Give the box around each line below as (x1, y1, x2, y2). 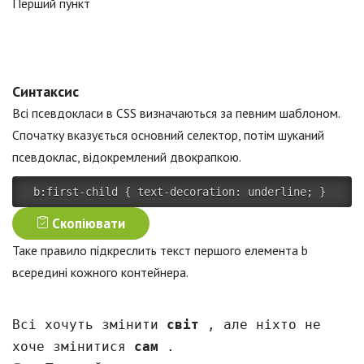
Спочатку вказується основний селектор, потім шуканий (12, 127, 324, 143)
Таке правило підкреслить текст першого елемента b (12, 242, 308, 258)
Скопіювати (49, 214, 126, 232)
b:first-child (33, 185, 118, 198)
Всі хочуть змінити (12, 317, 167, 332)
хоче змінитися (12, 339, 134, 354)
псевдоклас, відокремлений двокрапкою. (12, 149, 241, 165)
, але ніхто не (207, 317, 321, 332)
